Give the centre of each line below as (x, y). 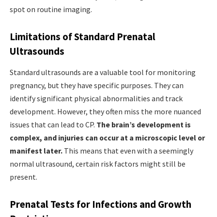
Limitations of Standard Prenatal (83, 37)
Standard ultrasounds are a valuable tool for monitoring (103, 72)
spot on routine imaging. (51, 9)
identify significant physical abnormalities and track (96, 99)
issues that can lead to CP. (53, 125)
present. (23, 177)
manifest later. (36, 151)
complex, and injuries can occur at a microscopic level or (107, 138)
